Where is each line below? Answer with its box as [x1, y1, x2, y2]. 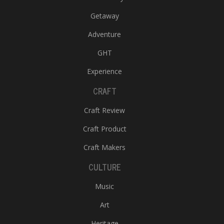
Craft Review [84, 105, 125, 115]
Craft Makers [83, 142, 125, 152]
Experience [87, 66, 122, 76]
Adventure [88, 29, 121, 39]
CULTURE [88, 160, 121, 173]
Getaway [90, 11, 119, 20]
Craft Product [82, 124, 126, 133]
